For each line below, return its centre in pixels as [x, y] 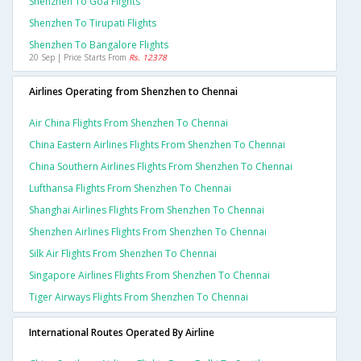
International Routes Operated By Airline [122, 333]
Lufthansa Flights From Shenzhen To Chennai [130, 189]
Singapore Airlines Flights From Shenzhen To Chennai [149, 276]
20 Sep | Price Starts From [79, 58]
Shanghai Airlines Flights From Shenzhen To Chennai [147, 210]
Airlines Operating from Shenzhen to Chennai [133, 92]
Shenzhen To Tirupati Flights [93, 23]
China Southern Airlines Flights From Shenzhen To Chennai [161, 167]
